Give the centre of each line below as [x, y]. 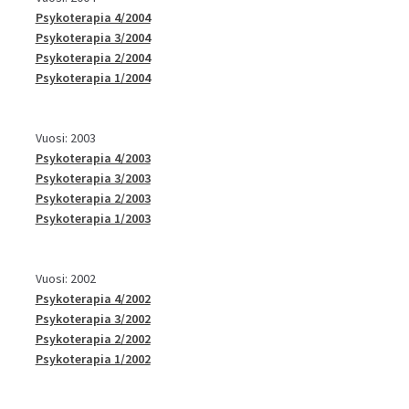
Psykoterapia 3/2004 [93, 37]
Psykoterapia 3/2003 [93, 178]
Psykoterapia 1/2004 [93, 77]
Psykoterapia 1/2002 [93, 358]
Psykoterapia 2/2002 [93, 338]
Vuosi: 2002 [65, 278]
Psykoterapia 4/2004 [93, 17]
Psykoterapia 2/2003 [93, 198]
